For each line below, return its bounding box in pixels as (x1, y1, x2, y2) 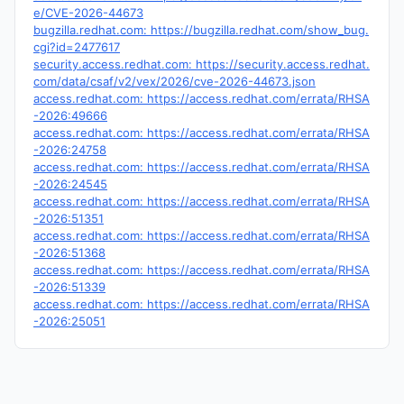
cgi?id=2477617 (33, 40, 120, 54)
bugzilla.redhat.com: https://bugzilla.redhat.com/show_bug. (33, 23, 369, 37)
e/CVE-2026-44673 (33, 5, 143, 20)
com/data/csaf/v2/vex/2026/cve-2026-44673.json (33, 74, 316, 88)
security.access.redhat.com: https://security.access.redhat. (33, 57, 370, 71)
